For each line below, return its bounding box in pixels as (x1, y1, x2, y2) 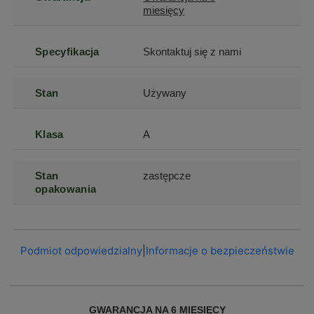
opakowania (35, 183, 97, 195)
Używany (143, 87, 187, 99)
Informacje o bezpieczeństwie (145, 244, 294, 257)
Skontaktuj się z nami (143, 46, 242, 57)
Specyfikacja (35, 46, 100, 57)
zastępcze (143, 170, 191, 182)
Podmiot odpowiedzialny (20, 244, 142, 257)
